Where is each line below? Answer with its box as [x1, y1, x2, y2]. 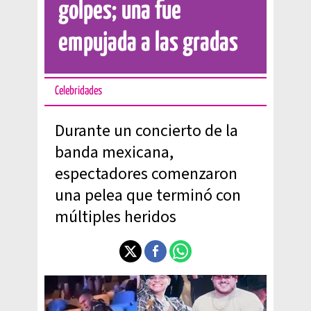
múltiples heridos [55, 205, 176, 229]
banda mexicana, [55, 140, 174, 165]
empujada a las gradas [58, 31, 238, 56]
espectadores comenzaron [55, 162, 237, 186]
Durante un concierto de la [55, 119, 238, 143]
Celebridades [55, 85, 102, 97]
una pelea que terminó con [55, 183, 241, 208]
